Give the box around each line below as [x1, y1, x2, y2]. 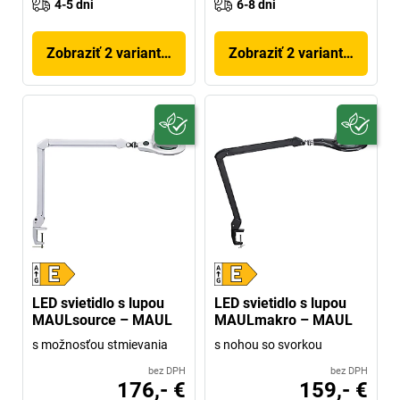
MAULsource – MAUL [32, 311, 172, 329]
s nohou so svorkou [214, 337, 322, 352]
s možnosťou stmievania [32, 337, 168, 352]
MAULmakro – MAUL [214, 311, 353, 329]
